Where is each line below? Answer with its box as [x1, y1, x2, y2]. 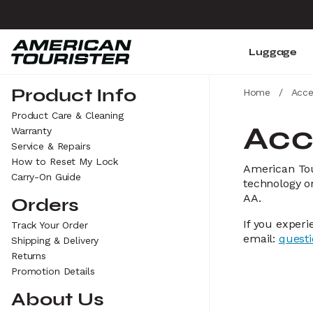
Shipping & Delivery [11, 235, 99, 246]
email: [243, 232, 279, 245]
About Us [11, 289, 105, 310]
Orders [11, 194, 80, 216]
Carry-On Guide [11, 171, 82, 182]
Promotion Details [11, 265, 95, 277]
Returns [11, 250, 47, 261]
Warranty [11, 125, 52, 136]
